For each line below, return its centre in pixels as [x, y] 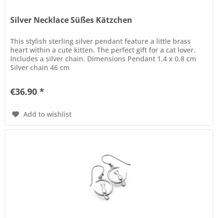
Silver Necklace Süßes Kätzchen [72, 20]
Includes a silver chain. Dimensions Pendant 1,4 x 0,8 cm [103, 58]
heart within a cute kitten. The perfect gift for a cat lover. [103, 50]
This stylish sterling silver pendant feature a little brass [101, 41]
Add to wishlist [48, 114]
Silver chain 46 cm [40, 67]
